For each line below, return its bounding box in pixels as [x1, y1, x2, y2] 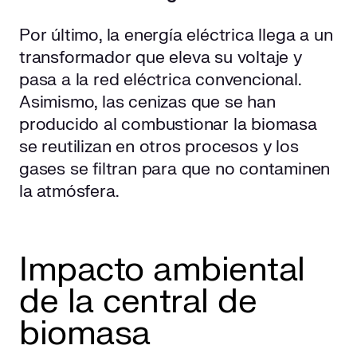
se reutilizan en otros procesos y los [19, 136, 299, 159]
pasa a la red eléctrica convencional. [19, 69, 301, 92]
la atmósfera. [19, 181, 120, 203]
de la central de [19, 280, 257, 324]
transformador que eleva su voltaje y [19, 47, 302, 69]
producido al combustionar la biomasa [19, 114, 317, 136]
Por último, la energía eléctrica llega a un [19, 25, 333, 47]
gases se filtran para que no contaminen [19, 159, 331, 181]
